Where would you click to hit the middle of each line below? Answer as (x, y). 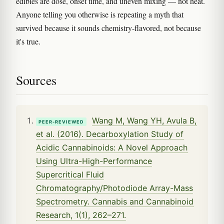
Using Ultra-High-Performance (94, 161)
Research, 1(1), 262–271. (81, 215)
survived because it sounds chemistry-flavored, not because (108, 27)
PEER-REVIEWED (61, 121)
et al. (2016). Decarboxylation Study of (110, 134)
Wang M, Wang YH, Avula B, (144, 120)
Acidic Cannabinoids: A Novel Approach (112, 147)
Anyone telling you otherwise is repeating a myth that (100, 14)
